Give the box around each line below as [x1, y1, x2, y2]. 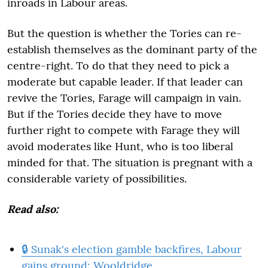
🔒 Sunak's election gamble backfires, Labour [22, 242, 242, 256]
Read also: [7, 202, 58, 216]
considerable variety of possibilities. [7, 171, 187, 185]
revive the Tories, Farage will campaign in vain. [7, 90, 241, 105]
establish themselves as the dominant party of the [7, 42, 257, 56]
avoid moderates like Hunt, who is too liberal [7, 139, 233, 153]
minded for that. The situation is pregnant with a [7, 155, 252, 169]
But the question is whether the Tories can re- [7, 26, 242, 40]
